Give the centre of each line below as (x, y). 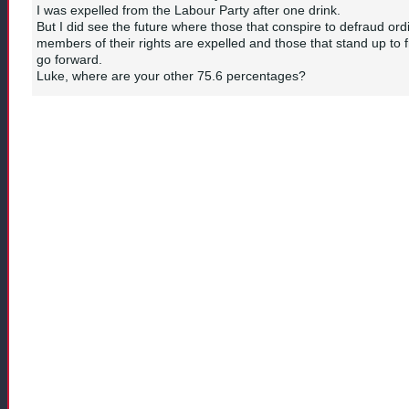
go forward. (69, 60)
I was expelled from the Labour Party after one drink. (189, 10)
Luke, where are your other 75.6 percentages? (171, 76)
